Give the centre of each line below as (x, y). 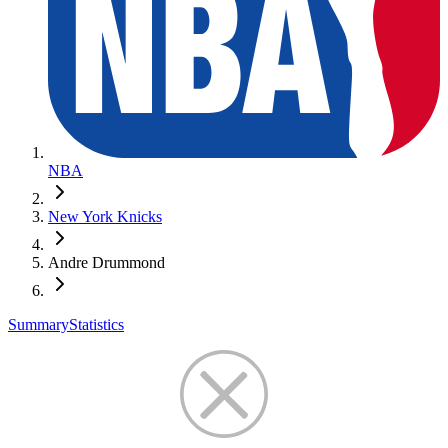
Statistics (96, 324)
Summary (38, 324)
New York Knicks (105, 216)
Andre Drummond (106, 262)
